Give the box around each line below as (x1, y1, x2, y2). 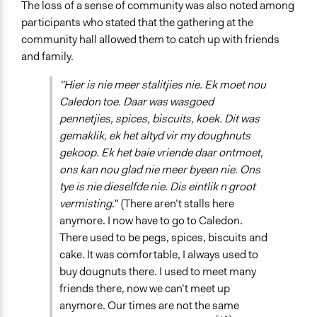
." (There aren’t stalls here (112, 196, 234, 212)
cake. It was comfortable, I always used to (59, 247, 258, 263)
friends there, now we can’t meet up (59, 281, 230, 296)
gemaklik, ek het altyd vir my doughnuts (59, 128, 250, 144)
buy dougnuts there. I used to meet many (59, 264, 256, 279)
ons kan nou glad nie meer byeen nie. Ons (59, 162, 260, 178)
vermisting (59, 196, 112, 212)
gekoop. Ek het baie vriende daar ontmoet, (59, 145, 263, 161)
